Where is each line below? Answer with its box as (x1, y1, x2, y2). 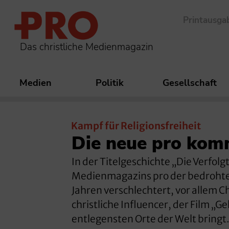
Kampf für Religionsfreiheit (71, 120, 201, 132)
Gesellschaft (163, 77, 217, 89)
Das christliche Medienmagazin (20, 40, 153, 54)
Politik (96, 77, 124, 89)
